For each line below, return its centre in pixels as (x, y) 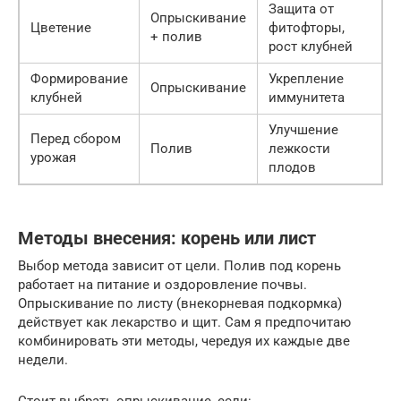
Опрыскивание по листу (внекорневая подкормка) (180, 303)
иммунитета (307, 97)
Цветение (61, 27)
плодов (292, 167)
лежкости (299, 148)
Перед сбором (76, 138)
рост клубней (311, 46)
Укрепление (306, 78)
